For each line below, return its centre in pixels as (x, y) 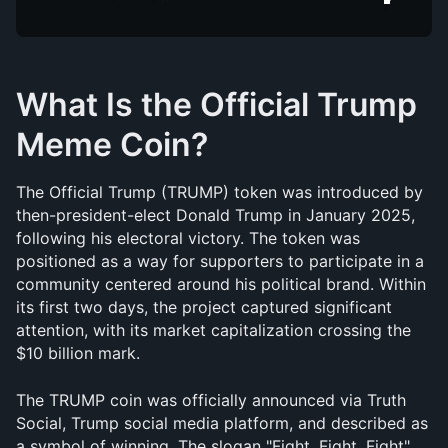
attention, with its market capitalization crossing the (213, 330)
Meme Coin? (112, 144)
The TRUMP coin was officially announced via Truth (211, 400)
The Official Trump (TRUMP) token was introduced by (219, 192)
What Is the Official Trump (216, 104)
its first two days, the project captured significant (204, 307)
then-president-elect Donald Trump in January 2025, (215, 215)
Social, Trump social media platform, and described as (222, 423)
